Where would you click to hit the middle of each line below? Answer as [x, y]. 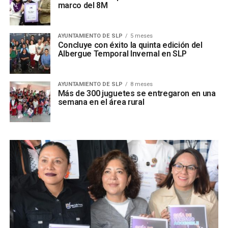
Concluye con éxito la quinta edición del [130, 45]
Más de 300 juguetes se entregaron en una [137, 93]
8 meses [141, 84]
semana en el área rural [101, 102]
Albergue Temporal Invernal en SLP [122, 54]
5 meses [141, 36]
